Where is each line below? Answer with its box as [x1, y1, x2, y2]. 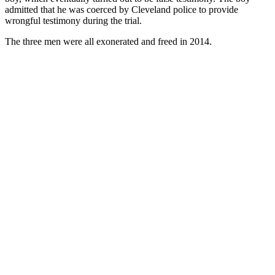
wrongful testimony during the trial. [5, 15, 142, 26]
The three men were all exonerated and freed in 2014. [5, 36, 212, 47]
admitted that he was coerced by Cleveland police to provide [5, 4, 238, 15]
